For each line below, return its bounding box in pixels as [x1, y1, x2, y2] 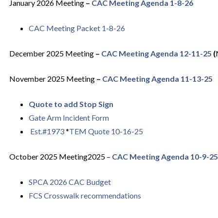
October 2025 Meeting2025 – [9, 152, 110, 161]
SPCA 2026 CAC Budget [28, 177, 111, 186]
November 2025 [9, 74, 65, 83]
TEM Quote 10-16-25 [69, 127, 143, 136]
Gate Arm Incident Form [28, 113, 109, 122]
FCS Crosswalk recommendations [28, 191, 143, 200]
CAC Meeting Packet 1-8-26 [28, 23, 125, 33]
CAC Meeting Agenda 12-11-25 [101, 49, 212, 58]
